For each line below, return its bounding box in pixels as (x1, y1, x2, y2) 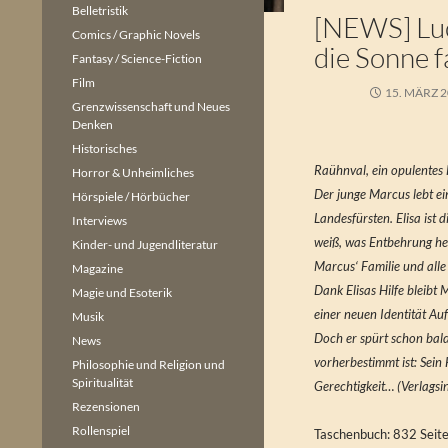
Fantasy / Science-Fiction (72, 51, 202, 66)
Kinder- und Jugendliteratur (72, 237, 218, 252)
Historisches (72, 141, 137, 156)
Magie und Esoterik (72, 285, 172, 300)
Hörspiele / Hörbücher (72, 189, 190, 204)
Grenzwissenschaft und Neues (72, 99, 230, 114)
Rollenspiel (72, 423, 130, 438)
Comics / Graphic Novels (72, 27, 200, 42)
